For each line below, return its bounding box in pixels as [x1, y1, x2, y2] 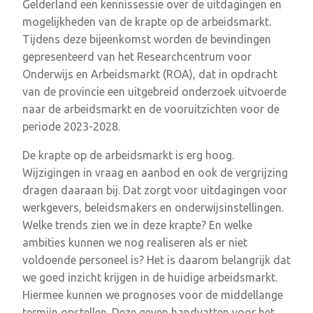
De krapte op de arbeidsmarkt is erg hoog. [22, 148, 234, 161]
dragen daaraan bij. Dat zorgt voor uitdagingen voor [22, 183, 287, 196]
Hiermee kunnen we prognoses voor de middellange [22, 288, 283, 301]
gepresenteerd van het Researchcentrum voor [22, 50, 252, 63]
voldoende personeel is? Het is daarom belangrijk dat [22, 253, 291, 266]
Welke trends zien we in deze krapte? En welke [22, 218, 252, 231]
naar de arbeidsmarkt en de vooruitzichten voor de [22, 102, 279, 115]
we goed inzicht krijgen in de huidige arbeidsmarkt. [22, 270, 277, 284]
